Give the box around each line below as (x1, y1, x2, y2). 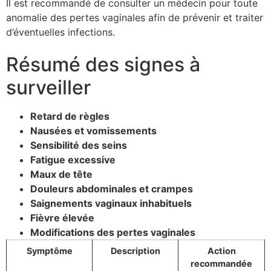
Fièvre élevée (30, 211, 94, 224)
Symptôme (26, 245, 73, 256)
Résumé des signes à (6, 52, 200, 76)
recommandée (191, 258, 252, 269)
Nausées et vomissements (30, 124, 157, 137)
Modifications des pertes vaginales (30, 226, 195, 238)
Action (207, 245, 236, 256)
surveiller (6, 75, 91, 99)
